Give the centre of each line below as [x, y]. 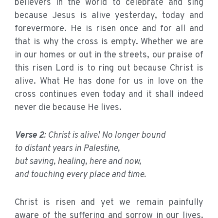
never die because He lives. [68, 108]
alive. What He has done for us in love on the [109, 82]
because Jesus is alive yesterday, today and [109, 16]
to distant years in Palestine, [67, 149]
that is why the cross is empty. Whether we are [109, 42]
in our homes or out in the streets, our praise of [109, 55]
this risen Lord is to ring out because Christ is [109, 69]
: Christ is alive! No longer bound [105, 136]
